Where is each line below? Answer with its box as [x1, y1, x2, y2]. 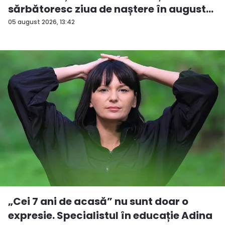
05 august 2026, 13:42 [8, 17, 75, 26]
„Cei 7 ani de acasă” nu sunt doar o [8, 194, 188, 208]
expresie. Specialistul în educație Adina [8, 208, 212, 222]
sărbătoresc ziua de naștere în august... [8, 2, 213, 16]
